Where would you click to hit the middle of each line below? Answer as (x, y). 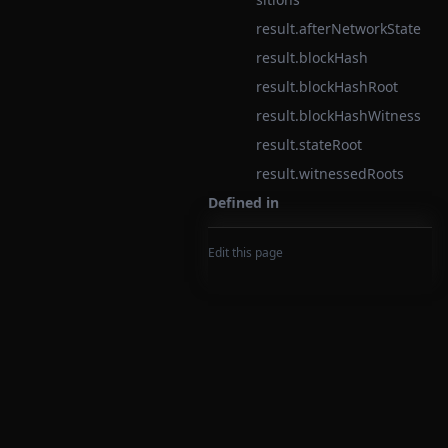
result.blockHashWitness (338, 115)
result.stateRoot (309, 144)
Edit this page (245, 252)
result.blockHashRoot (327, 86)
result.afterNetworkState (338, 28)
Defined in (243, 202)
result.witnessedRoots (330, 173)
